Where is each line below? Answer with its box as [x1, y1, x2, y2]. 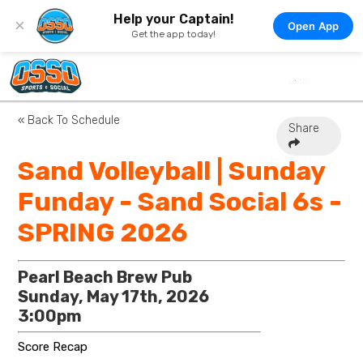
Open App [287, 19, 339, 32]
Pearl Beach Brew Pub [18, 267, 193, 287]
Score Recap [18, 340, 88, 354]
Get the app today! [131, 28, 216, 40]
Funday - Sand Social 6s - [18, 186, 343, 217]
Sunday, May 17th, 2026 [18, 287, 210, 306]
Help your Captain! [113, 11, 234, 27]
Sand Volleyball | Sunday [18, 156, 326, 186]
